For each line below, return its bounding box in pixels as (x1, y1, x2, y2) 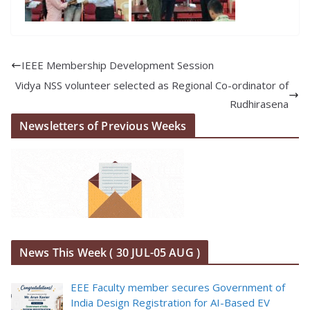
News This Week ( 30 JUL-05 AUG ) (19, 245, 201, 261)
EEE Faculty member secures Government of (71, 280, 286, 295)
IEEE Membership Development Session (21, 58, 214, 73)
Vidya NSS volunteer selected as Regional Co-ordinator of (15, 78, 289, 93)
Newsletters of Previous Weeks (19, 118, 187, 134)
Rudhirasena (230, 97, 289, 111)
